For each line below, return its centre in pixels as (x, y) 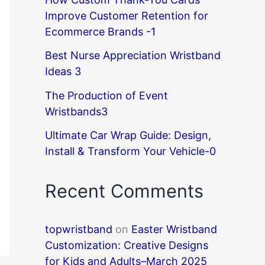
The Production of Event (106, 95)
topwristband (79, 229)
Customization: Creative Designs (127, 245)
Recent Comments (124, 190)
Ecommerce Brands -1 (100, 31)
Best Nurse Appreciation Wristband (133, 56)
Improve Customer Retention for (127, 15)
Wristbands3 (76, 111)
